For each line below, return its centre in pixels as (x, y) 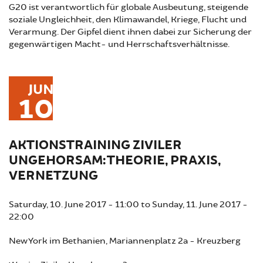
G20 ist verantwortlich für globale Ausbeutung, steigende (129, 7)
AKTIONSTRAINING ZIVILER (95, 145)
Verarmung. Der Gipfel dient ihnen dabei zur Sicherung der (130, 32)
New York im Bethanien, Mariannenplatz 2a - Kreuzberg (125, 241)
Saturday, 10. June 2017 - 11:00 (74, 204)
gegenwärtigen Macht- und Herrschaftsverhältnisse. (119, 44)
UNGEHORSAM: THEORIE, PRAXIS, (115, 160)
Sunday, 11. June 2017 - (200, 204)
